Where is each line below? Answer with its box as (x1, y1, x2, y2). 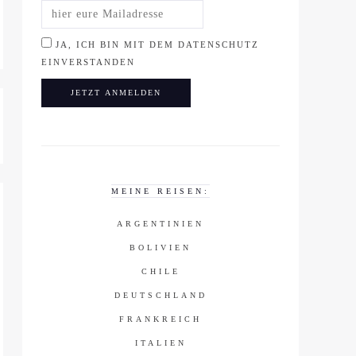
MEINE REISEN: (111, 186, 210, 195)
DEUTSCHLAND (114, 290, 207, 300)
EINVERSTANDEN (41, 57, 135, 68)
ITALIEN (134, 338, 187, 347)
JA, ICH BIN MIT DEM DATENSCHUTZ (56, 40, 259, 50)
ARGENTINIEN (117, 219, 204, 228)
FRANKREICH (119, 314, 202, 323)
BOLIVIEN (130, 242, 192, 252)
